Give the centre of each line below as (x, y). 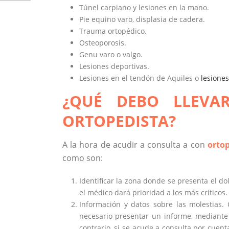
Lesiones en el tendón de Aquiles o (140, 78)
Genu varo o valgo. (111, 55)
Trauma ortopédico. (113, 31)
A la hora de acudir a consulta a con (135, 145)
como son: (83, 158)
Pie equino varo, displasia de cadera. (142, 19)
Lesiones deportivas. (114, 66)
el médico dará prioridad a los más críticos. (153, 193)
